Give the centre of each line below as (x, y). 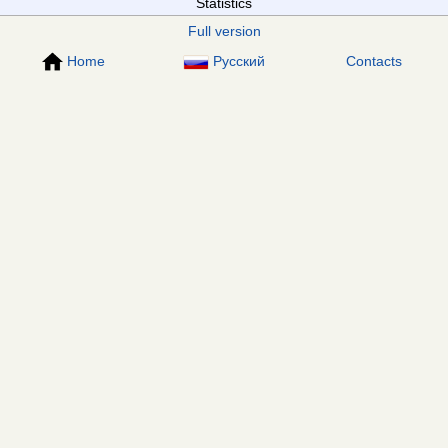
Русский (238, 61)
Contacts (374, 61)
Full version (224, 31)
